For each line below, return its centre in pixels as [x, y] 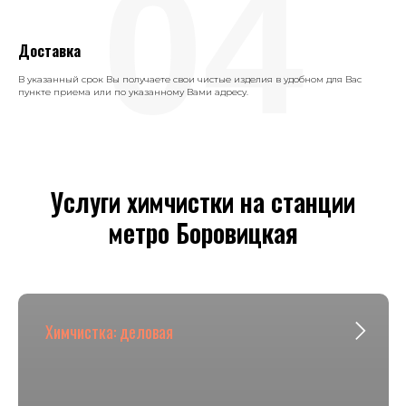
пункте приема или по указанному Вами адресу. [133, 92]
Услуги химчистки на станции [203, 201]
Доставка [49, 50]
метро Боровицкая [203, 232]
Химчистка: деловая [109, 331]
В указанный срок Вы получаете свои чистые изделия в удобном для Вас [190, 79]
